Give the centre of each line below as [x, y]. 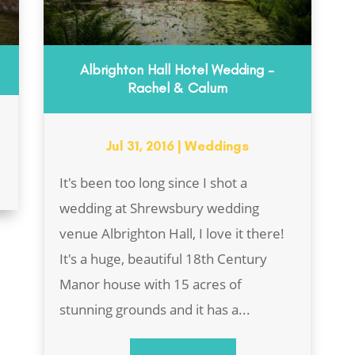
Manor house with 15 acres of [150, 284]
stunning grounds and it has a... [155, 309]
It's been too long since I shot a [153, 182]
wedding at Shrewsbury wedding [159, 208]
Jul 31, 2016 [140, 145]
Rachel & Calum [177, 88]
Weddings [216, 145]
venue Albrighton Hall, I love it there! [172, 233]
